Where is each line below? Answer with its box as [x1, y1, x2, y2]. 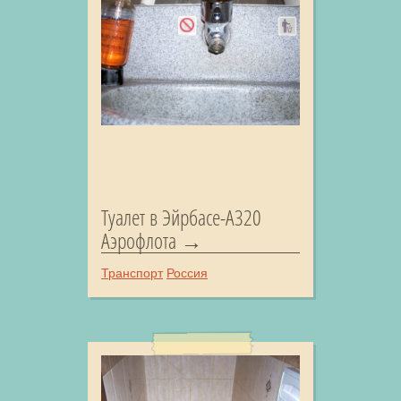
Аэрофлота [101, 226, 176, 255]
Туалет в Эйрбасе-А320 [101, 202, 261, 232]
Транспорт [101, 266, 163, 280]
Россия [166, 266, 208, 280]
